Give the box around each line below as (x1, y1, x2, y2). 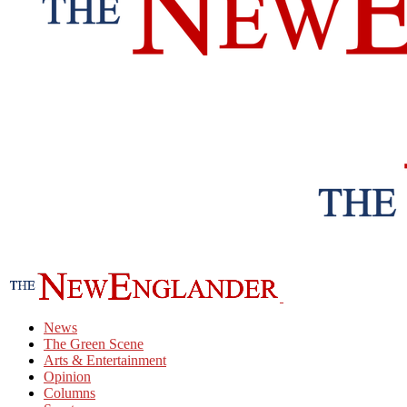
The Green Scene (44, 336, 144, 352)
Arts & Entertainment (44, 352, 166, 368)
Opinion (44, 369, 91, 384)
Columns (44, 385, 95, 401)
